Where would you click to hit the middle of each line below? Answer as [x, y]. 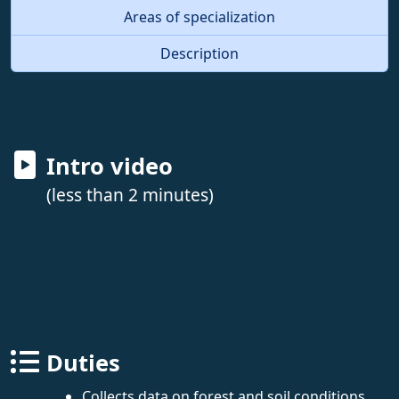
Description [199, 53]
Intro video [110, 166]
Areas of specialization [199, 16]
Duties [83, 362]
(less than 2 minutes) [130, 194]
